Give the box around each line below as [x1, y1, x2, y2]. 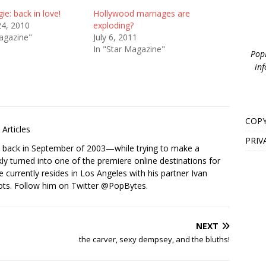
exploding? [93, 20, 134, 31]
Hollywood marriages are [93, 8, 190, 19]
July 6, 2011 [93, 31, 137, 43]
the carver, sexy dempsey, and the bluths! [79, 234, 230, 245]
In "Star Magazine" [93, 43, 165, 55]
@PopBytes [101, 180, 146, 191]
